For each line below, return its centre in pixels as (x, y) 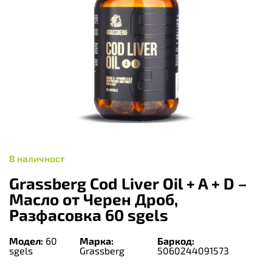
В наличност (37, 159)
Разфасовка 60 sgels (89, 215)
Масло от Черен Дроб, (93, 199)
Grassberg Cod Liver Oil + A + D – (128, 183)
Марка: (97, 240)
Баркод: (175, 240)
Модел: (26, 240)
